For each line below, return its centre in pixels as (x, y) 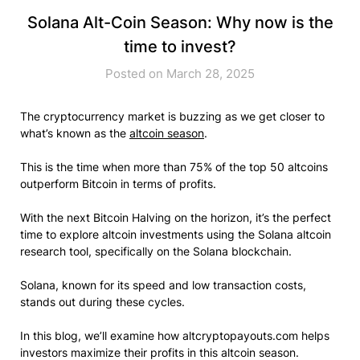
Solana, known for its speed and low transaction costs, (163, 284)
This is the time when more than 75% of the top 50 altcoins (174, 166)
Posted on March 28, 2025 (180, 73)
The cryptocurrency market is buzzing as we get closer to (172, 116)
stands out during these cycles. (102, 301)
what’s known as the (75, 133)
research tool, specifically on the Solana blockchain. (156, 251)
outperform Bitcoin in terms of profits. (118, 183)
